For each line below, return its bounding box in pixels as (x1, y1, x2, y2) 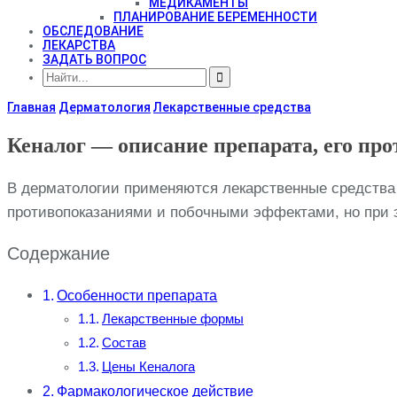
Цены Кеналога (101, 360, 195, 375)
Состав (101, 336, 146, 351)
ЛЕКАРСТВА (43, 37, 115, 52)
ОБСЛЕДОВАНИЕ (43, 23, 144, 38)
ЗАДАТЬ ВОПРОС (43, 51, 146, 66)
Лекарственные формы (101, 312, 244, 327)
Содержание (7, 244, 110, 264)
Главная (7, 99, 56, 114)
